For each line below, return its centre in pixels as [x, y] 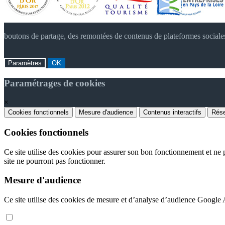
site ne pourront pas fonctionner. [55, 161]
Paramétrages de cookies [54, 83]
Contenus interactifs [172, 113]
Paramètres [25, 63]
